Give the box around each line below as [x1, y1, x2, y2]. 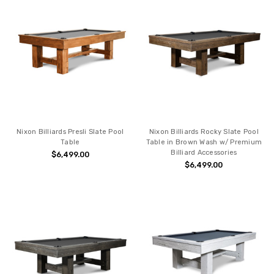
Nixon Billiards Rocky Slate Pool [149, 128, 259, 136]
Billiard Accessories [171, 149, 237, 157]
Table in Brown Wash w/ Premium [146, 138, 262, 147]
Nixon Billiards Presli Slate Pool [17, 128, 124, 136]
